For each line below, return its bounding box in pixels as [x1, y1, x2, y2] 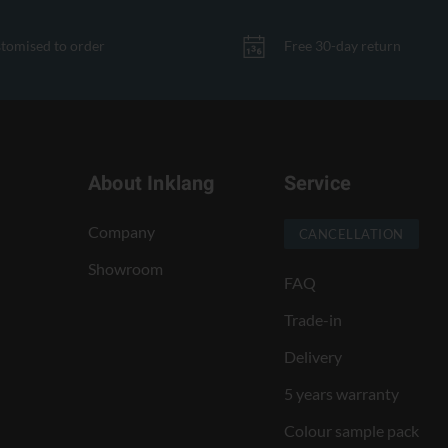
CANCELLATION [298, 225, 404, 242]
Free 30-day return [284, 37, 401, 55]
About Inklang [87, 169, 215, 198]
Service [283, 169, 352, 198]
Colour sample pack [283, 420, 419, 440]
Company [87, 222, 155, 241]
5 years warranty [283, 383, 399, 403]
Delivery [283, 346, 342, 366]
